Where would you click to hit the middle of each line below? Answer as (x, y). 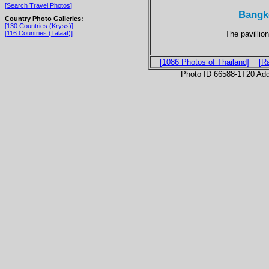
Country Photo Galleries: (44, 19)
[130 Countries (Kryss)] (39, 26)
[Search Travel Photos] (38, 5)
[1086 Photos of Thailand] (204, 62)
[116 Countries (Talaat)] (39, 33)
